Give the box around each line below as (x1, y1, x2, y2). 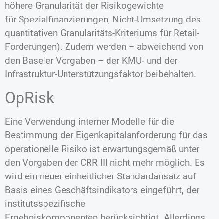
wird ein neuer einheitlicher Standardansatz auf (5, 170, 196, 182)
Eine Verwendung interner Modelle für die (5, 115, 174, 127)
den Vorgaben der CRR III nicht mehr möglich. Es (5, 156, 205, 168)
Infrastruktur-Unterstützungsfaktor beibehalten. (5, 68, 198, 80)
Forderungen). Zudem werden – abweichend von (5, 41, 203, 53)
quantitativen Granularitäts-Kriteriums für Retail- (5, 27, 199, 39)
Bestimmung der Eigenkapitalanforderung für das (5, 129, 208, 141)
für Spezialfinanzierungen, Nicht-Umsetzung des (5, 14, 201, 25)
